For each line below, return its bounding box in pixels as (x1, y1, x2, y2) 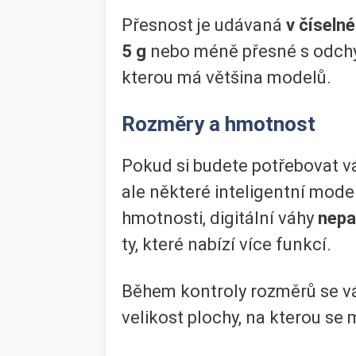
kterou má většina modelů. (122, 68, 331, 88)
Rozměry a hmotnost (122, 111, 315, 136)
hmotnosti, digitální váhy (122, 207, 318, 228)
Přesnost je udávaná (122, 15, 286, 36)
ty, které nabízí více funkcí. (122, 234, 331, 254)
